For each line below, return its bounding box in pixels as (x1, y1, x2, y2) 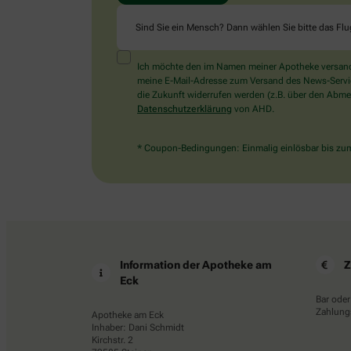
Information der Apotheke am (120, 259, 272, 272)
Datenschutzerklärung (137, 103, 232, 115)
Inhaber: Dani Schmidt (92, 322, 184, 334)
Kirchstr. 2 (92, 335, 133, 346)
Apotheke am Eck (92, 309, 164, 321)
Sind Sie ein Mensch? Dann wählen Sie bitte (136, 21, 319, 33)
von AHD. (232, 103, 274, 115)
